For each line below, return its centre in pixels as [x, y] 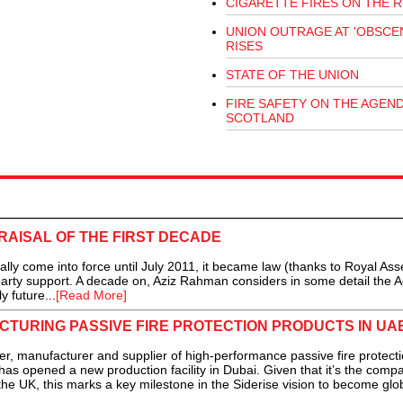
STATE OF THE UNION [292, 75]
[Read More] [91, 296]
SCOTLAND [260, 118]
